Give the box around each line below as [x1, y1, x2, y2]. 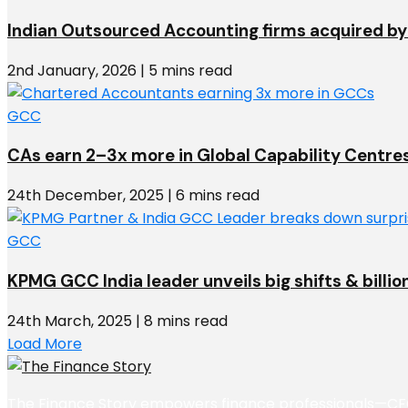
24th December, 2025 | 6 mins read [7, 185, 260, 207]
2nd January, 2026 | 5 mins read [7, 59, 232, 81]
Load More [7, 332, 82, 354]
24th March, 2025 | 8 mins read [7, 310, 228, 331]
